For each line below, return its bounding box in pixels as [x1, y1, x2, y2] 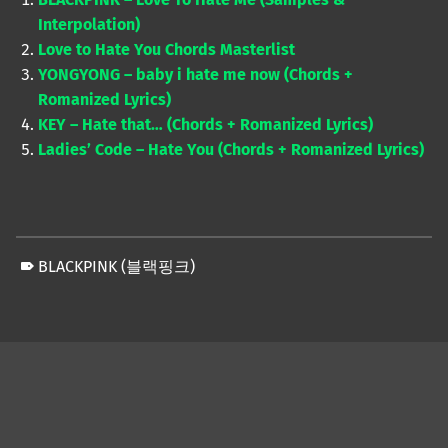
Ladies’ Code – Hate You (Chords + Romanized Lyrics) [38, 139, 425, 159]
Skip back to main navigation [15, 299, 92, 319]
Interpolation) [38, 14, 141, 34]
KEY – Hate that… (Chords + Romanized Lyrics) [38, 114, 374, 134]
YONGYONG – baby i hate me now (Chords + [38, 64, 354, 84]
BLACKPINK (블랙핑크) [38, 257, 196, 277]
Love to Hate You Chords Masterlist [38, 39, 296, 59]
